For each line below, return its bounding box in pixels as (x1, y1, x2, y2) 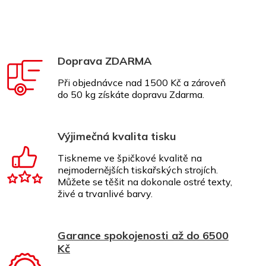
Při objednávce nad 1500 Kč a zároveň (58, 77, 226, 88)
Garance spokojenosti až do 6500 (58, 229, 229, 242)
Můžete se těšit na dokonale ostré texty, (58, 176, 232, 188)
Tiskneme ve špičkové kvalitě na (58, 152, 202, 164)
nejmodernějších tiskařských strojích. (58, 164, 218, 176)
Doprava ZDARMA (58, 54, 152, 68)
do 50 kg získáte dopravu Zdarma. (58, 88, 204, 100)
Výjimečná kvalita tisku (58, 129, 176, 143)
